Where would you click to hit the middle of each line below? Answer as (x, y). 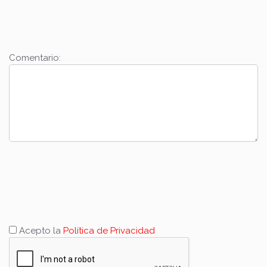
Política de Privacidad (109, 231)
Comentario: (35, 58)
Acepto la (40, 231)
